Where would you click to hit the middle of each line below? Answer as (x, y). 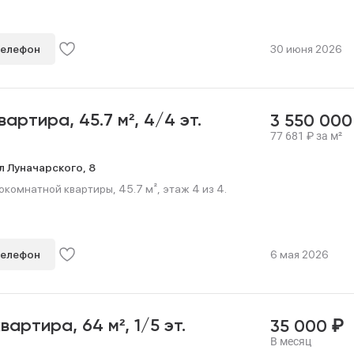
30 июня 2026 (306, 49)
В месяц (290, 341)
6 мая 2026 (299, 254)
